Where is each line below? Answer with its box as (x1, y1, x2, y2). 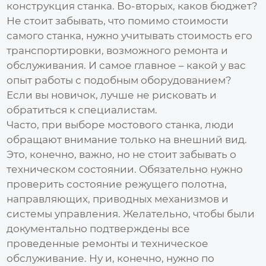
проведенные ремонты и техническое (7, 237, 209, 249)
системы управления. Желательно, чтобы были (7, 207, 255, 220)
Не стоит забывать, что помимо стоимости (7, 14, 229, 27)
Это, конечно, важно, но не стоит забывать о (7, 148, 237, 160)
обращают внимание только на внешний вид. (7, 133, 248, 145)
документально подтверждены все (7, 222, 191, 235)
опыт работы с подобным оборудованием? (7, 74, 232, 86)
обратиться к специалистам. (7, 103, 158, 116)
